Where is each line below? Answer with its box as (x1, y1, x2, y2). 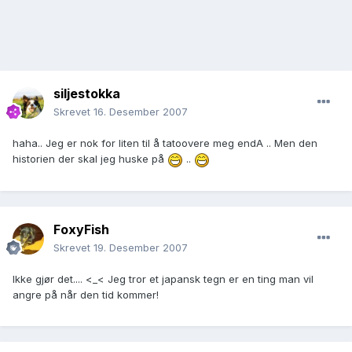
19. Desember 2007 (93, 241, 188, 255)
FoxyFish (53, 222, 109, 238)
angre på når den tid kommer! (13, 288, 159, 302)
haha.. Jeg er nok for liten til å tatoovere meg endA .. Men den (13, 137, 317, 150)
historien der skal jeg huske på (13, 152, 167, 166)
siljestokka (53, 86, 120, 102)
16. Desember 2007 (93, 105, 188, 119)
